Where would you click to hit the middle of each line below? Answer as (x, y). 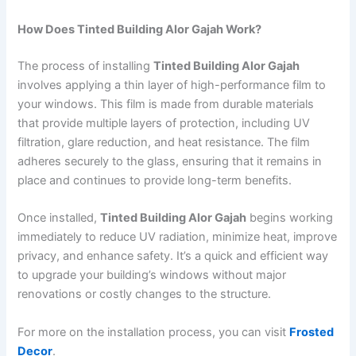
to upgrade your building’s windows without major (152, 275)
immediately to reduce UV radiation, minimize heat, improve (178, 237)
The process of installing (86, 66)
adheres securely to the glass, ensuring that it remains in (170, 161)
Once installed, (59, 218)
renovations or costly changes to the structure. (145, 294)
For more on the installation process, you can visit (154, 332)
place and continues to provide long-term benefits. (155, 180)
